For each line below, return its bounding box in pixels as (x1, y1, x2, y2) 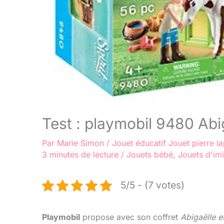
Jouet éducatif (112, 138, 166, 148)
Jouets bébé (126, 149, 173, 160)
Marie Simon (57, 138, 106, 148)
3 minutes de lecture (42, 149, 118, 160)
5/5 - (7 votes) (120, 179, 184, 191)
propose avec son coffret (80, 212, 180, 222)
